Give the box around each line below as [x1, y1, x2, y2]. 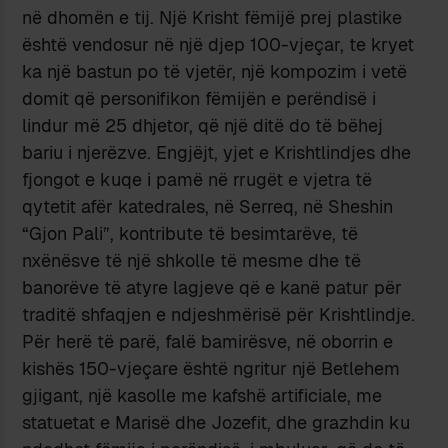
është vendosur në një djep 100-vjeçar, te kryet [22, 32, 415, 56]
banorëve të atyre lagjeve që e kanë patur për [22, 275, 403, 299]
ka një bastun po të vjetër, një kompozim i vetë [22, 59, 408, 83]
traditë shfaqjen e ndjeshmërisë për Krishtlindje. [22, 302, 416, 326]
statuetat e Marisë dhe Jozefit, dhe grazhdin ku [22, 410, 411, 434]
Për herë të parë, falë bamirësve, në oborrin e [22, 329, 394, 353]
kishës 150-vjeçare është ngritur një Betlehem [22, 356, 401, 380]
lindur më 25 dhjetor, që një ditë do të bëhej [22, 113, 384, 137]
